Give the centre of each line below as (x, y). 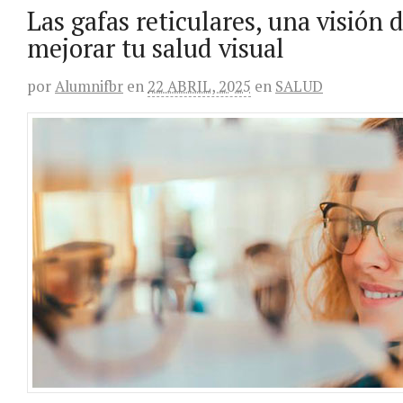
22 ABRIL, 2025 (199, 86)
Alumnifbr (89, 86)
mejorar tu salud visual (156, 48)
